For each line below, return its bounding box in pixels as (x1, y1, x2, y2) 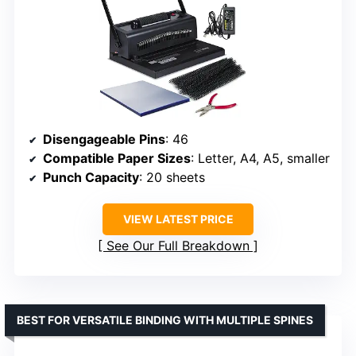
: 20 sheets (139, 168, 205, 185)
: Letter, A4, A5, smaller (191, 149, 330, 166)
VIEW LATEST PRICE (122, 211, 234, 226)
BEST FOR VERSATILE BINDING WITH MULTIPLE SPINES (17, 312, 313, 327)
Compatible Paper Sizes (43, 149, 191, 166)
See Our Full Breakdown (106, 237, 250, 253)
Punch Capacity (43, 168, 139, 185)
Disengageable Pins (43, 130, 165, 147)
